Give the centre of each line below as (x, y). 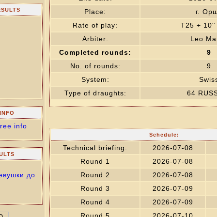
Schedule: (164, 135)
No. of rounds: (95, 66)
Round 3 (95, 188)
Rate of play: (95, 25)
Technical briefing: (95, 148)
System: (95, 79)
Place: (95, 12)
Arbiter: (95, 39)
